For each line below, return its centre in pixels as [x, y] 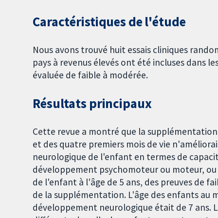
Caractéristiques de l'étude [109, 22]
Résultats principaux [92, 103]
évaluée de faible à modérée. [91, 75]
